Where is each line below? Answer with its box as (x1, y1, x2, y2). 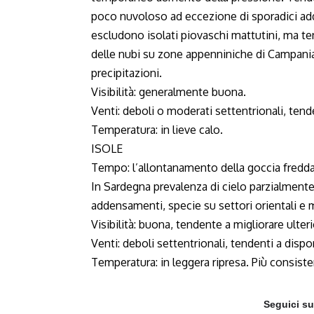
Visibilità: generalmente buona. (91, 85, 246, 99)
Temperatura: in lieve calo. (91, 123, 223, 137)
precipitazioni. (91, 66, 162, 80)
